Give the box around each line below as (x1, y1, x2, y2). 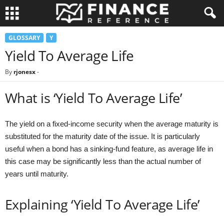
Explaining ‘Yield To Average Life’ (5, 195, 200, 213)
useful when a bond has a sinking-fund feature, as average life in (5, 144, 213, 153)
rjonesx (13, 67, 35, 76)
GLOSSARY (8, 33, 40, 42)
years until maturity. (5, 169, 68, 178)
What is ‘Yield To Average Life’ (5, 88, 182, 107)
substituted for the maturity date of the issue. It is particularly (5, 132, 200, 140)
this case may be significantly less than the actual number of (5, 157, 201, 165)
